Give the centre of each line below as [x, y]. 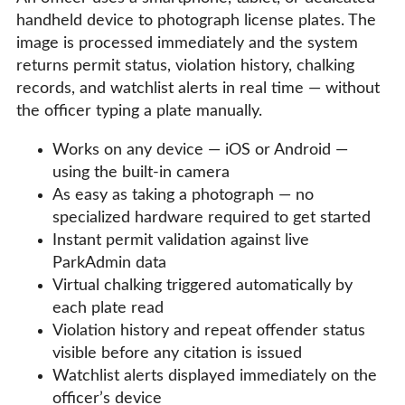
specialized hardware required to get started [212, 217]
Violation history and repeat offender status [209, 330]
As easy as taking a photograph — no [183, 195]
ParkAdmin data [109, 263]
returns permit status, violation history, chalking [185, 66]
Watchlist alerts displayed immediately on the [215, 376]
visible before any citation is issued [177, 353]
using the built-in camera [141, 172]
